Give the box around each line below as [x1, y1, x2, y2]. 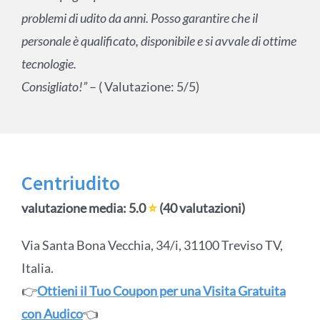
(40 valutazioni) [156, 200, 245, 216]
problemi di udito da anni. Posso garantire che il [21, 10, 258, 26]
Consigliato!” [21, 79, 89, 95]
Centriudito [21, 170, 120, 196]
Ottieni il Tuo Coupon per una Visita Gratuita [36, 283, 286, 299]
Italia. [21, 260, 54, 276]
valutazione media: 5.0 [21, 200, 148, 216]
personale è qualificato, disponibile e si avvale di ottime [21, 33, 296, 49]
